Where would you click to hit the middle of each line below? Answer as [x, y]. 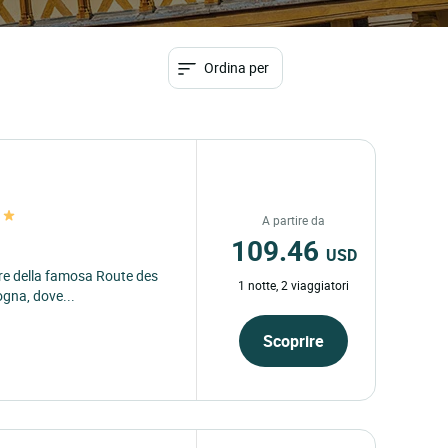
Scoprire [294, 340]
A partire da [294, 219]
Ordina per [236, 67]
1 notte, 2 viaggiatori [294, 284]
